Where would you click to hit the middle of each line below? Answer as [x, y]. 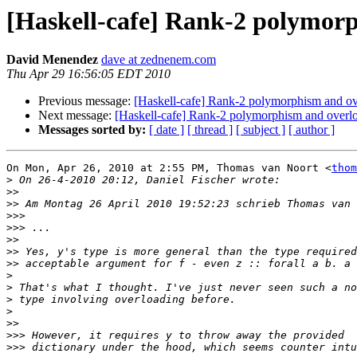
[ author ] [312, 130]
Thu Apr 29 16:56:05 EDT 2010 [88, 74]
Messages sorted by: [92, 130]
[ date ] [167, 130]
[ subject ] [261, 130]
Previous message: [86, 101]
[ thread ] [210, 130]
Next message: [76, 116]
